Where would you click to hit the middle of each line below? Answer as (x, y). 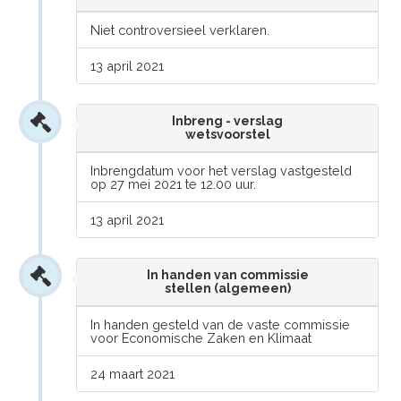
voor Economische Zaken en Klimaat (201, 338)
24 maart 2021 (133, 374)
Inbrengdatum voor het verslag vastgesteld (222, 171)
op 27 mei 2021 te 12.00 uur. (174, 184)
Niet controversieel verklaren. (180, 30)
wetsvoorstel (227, 134)
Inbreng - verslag (227, 121)
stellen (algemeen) (227, 288)
